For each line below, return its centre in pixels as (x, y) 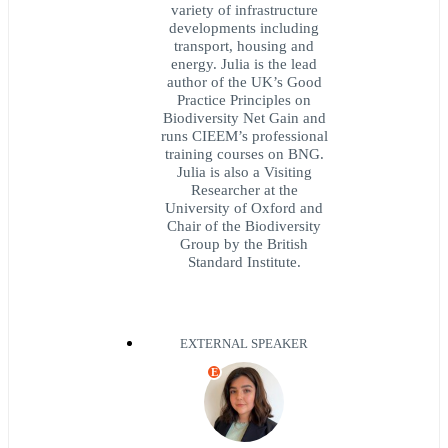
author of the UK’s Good (244, 81)
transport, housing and (244, 45)
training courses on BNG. (244, 153)
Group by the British (244, 243)
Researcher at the (244, 189)
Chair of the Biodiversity (244, 225)
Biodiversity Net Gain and (244, 117)
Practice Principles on (244, 99)
